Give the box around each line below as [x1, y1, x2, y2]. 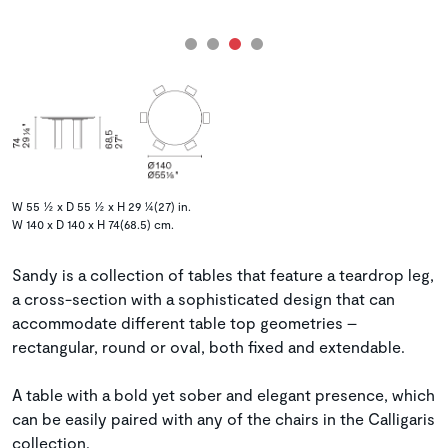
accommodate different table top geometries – [12, 313, 357, 333]
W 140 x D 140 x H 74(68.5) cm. [12, 217, 174, 232]
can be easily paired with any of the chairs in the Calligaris [12, 409, 435, 429]
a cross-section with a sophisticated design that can [12, 289, 395, 309]
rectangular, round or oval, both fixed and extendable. [12, 337, 405, 357]
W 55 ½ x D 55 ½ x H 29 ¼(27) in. [12, 199, 191, 214]
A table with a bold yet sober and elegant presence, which [12, 385, 435, 405]
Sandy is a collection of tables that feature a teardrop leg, [12, 265, 434, 285]
